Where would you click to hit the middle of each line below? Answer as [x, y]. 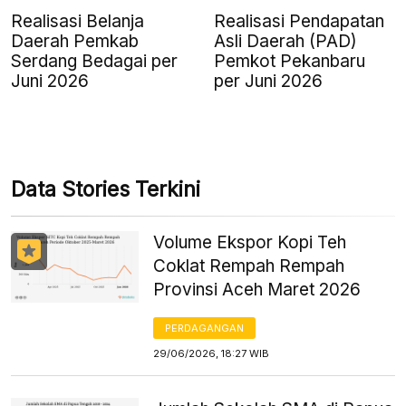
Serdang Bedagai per [94, 61]
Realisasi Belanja [77, 21]
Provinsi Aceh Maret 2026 [257, 289]
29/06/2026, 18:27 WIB [212, 353]
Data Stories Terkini [106, 189]
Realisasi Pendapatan [299, 21]
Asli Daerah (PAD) [285, 41]
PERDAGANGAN [205, 328]
